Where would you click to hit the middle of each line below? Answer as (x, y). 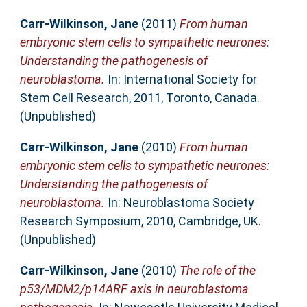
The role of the (217, 270)
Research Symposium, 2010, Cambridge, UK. (140, 221)
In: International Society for (181, 79)
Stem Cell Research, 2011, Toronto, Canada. (139, 97)
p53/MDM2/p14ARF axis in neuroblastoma (134, 288)
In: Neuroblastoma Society (179, 202)
